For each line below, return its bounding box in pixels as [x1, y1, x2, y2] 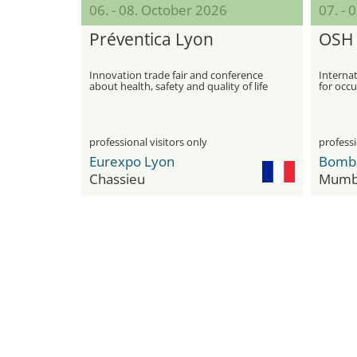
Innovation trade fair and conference [89, 68, 263, 82]
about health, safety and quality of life [89, 79, 268, 93]
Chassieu [89, 170, 145, 188]
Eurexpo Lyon [89, 152, 175, 171]
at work [89, 90, 125, 104]
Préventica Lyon [89, 28, 214, 50]
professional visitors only [89, 135, 207, 149]
